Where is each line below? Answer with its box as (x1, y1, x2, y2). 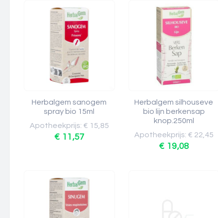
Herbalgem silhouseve (134, 98, 214, 106)
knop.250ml (154, 117, 194, 125)
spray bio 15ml (44, 108, 95, 115)
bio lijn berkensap (143, 108, 205, 115)
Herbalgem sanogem (32, 98, 107, 106)
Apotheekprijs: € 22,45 (134, 131, 214, 139)
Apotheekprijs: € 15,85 (30, 122, 109, 129)
